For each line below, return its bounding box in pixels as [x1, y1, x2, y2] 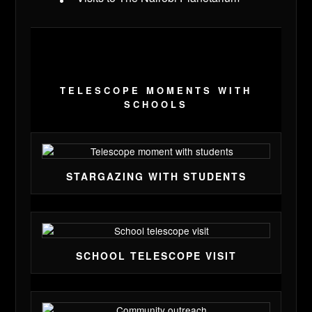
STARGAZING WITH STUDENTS [65, 169, 247, 184]
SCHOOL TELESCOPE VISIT [75, 249, 237, 263]
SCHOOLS [124, 97, 188, 111]
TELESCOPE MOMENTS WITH [60, 84, 252, 97]
